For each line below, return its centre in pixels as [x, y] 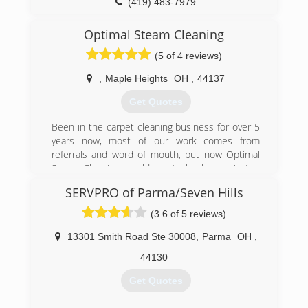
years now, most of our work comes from [156, 141]
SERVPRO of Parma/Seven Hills [154, 192]
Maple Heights [136, 78]
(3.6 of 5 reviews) [188, 214]
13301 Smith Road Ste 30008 [131, 236]
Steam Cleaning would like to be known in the [156, 168]
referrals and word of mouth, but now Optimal [156, 155]
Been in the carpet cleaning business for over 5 [156, 127]
